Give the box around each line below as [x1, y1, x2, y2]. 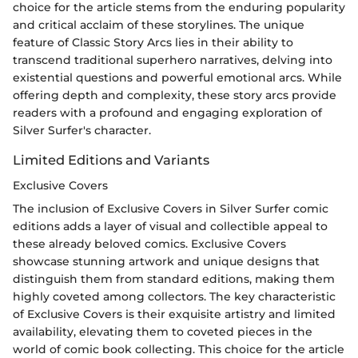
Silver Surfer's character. [13, 123, 151, 138]
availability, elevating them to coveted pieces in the [13, 324, 312, 340]
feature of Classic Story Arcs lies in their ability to [13, 35, 293, 50]
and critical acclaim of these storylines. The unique [13, 18, 304, 33]
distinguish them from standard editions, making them [13, 272, 335, 287]
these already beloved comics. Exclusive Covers [13, 237, 286, 252]
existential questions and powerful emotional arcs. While [13, 70, 342, 86]
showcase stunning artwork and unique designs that [13, 254, 320, 269]
